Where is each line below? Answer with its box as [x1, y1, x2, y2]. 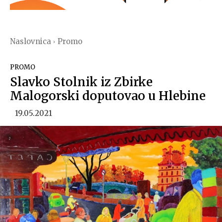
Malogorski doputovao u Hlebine [10, 88, 206, 104]
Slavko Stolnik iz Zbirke [10, 74, 153, 90]
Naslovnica [10, 37, 51, 47]
